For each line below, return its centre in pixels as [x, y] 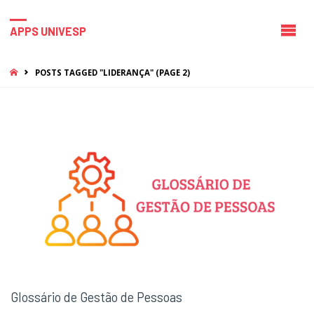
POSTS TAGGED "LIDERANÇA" [94, 73]
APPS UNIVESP [48, 31]
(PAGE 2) [171, 73]
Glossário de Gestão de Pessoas [96, 297]
